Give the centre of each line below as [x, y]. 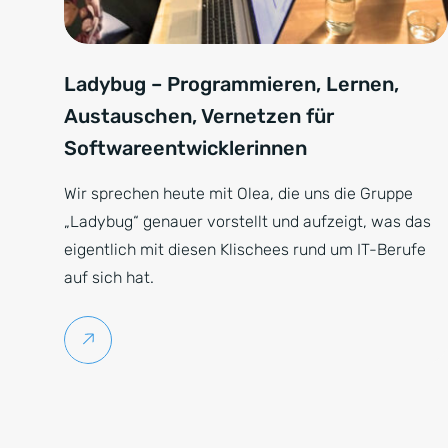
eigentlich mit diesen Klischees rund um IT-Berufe [245, 249]
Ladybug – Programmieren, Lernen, [231, 84]
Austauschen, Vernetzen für [199, 116]
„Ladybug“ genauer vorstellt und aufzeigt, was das [247, 221]
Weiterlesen [140, 339]
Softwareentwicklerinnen [185, 148]
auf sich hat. [109, 277]
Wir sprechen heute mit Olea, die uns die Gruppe [238, 193]
